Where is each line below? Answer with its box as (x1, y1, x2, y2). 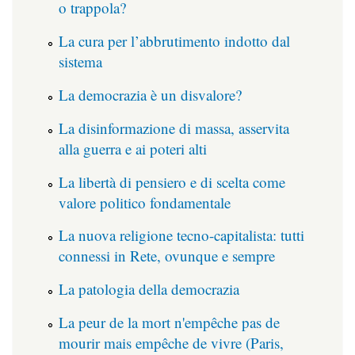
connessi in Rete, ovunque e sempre (59, 246, 275, 266)
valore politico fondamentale (59, 192, 231, 212)
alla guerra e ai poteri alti (59, 138, 207, 158)
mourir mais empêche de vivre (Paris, (59, 332, 284, 353)
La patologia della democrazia (59, 279, 239, 300)
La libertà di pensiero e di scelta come (59, 171, 285, 192)
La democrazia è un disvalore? (59, 84, 242, 105)
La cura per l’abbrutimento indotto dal (59, 31, 290, 52)
